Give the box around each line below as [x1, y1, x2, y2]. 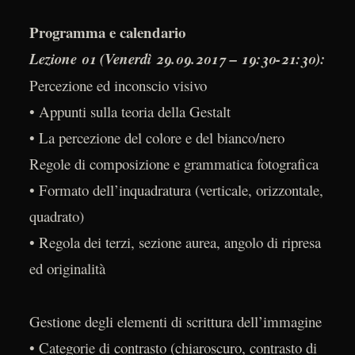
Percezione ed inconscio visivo [29, 75, 207, 96]
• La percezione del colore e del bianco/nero [29, 128, 284, 148]
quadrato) [29, 206, 84, 227]
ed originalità [29, 258, 105, 279]
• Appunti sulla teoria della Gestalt [29, 101, 231, 122]
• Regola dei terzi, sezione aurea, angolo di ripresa [29, 232, 321, 253]
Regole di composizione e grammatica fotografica [29, 154, 319, 174]
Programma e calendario [29, 21, 185, 44]
